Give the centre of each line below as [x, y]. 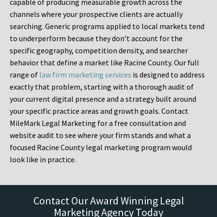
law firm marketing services [85, 75]
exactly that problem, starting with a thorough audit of [102, 87]
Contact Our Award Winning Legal [108, 201]
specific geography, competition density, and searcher [99, 51]
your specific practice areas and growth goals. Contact [99, 111]
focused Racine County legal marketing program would [101, 147]
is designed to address [168, 75]
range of [24, 75]
